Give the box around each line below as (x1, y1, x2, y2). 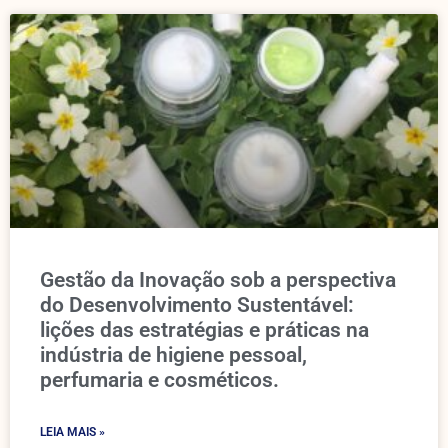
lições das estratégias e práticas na (40, 318, 369, 342)
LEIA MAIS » (40, 425, 105, 439)
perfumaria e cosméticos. (40, 368, 279, 392)
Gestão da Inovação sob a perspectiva (40, 268, 396, 292)
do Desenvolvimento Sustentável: (40, 293, 354, 317)
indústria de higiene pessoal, (40, 343, 307, 367)
